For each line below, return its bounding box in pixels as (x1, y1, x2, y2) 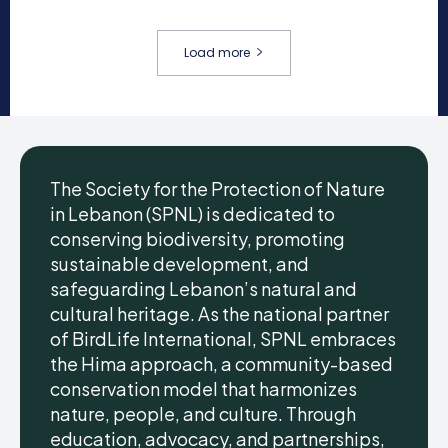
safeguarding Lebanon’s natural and (50, 276, 357, 300)
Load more (184, 43, 250, 61)
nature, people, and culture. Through (50, 401, 356, 425)
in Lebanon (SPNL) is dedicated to (50, 201, 335, 225)
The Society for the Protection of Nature (50, 176, 385, 200)
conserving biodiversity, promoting (50, 226, 345, 250)
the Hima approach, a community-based (50, 351, 393, 375)
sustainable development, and (50, 251, 309, 275)
